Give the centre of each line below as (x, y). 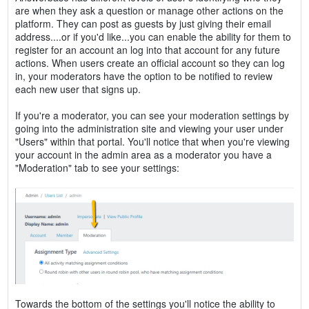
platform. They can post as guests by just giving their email (143, 24)
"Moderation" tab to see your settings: (97, 168)
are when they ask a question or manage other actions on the (149, 11)
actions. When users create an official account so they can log (150, 63)
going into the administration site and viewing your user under (149, 129)
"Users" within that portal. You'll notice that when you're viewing (152, 142)
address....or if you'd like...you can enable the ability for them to (153, 37)
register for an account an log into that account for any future (147, 50)
